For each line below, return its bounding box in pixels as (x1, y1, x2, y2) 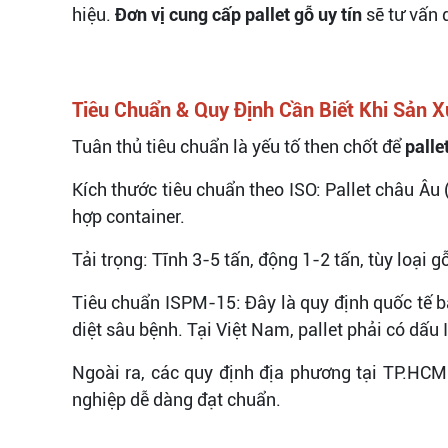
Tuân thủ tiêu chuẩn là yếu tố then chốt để (72, 135, 405, 157)
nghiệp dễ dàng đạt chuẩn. (72, 388, 281, 410)
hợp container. (72, 205, 185, 227)
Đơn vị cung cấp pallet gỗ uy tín (115, 3, 362, 25)
